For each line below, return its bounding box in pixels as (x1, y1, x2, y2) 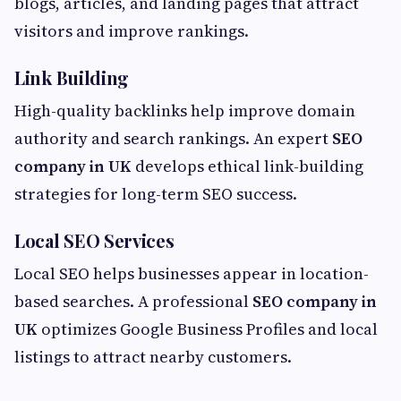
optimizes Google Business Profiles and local (38, 318, 378, 341)
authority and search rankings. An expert (14, 127, 332, 150)
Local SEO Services (14, 228, 175, 253)
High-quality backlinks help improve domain (14, 99, 355, 123)
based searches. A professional (14, 290, 252, 313)
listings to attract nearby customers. (14, 346, 292, 369)
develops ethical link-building (132, 155, 363, 178)
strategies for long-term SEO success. (14, 183, 297, 206)
